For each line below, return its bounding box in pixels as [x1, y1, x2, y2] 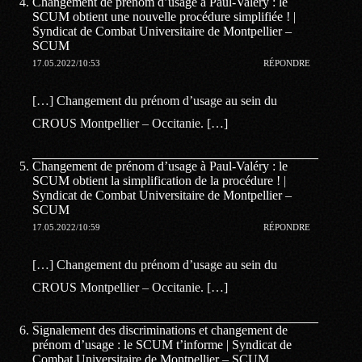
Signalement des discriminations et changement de [32, 322, 288, 337]
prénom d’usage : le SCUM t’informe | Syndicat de [32, 337, 292, 351]
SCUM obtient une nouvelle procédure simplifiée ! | [32, 9, 296, 23]
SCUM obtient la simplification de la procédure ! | [32, 173, 286, 187]
